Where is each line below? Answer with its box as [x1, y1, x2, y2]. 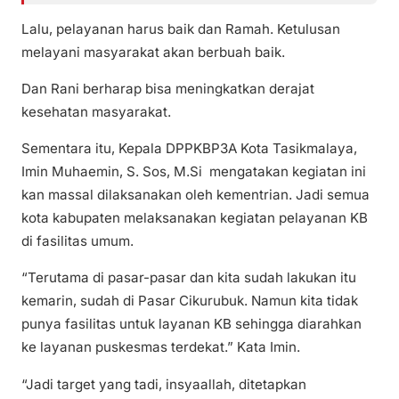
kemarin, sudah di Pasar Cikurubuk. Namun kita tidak [21, 292, 358, 310]
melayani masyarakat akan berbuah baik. [21, 43, 285, 61]
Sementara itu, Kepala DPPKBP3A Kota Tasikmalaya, [21, 140, 357, 158]
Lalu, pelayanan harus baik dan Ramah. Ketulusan [21, 20, 340, 37]
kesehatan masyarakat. [21, 103, 171, 121]
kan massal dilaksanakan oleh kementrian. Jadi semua [21, 186, 370, 204]
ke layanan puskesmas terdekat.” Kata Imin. [21, 338, 300, 356]
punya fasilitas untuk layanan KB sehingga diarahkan [21, 315, 362, 333]
